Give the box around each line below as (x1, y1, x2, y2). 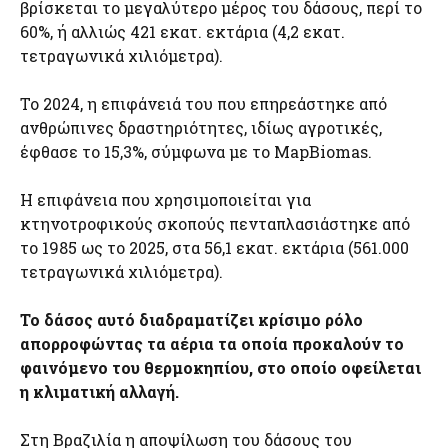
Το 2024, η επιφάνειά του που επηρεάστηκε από (20, 92, 387, 114)
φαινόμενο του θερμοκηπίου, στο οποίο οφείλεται (20, 356, 421, 378)
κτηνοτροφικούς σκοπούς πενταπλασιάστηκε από (20, 212, 410, 234)
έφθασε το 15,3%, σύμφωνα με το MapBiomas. (20, 140, 372, 162)
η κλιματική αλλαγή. (20, 380, 179, 402)
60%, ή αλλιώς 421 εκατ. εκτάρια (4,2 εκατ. (20, 20, 345, 42)
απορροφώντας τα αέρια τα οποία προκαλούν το (20, 332, 404, 354)
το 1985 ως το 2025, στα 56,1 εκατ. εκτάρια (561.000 (20, 236, 409, 258)
